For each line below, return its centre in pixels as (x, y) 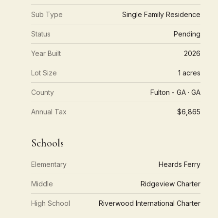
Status (41, 34)
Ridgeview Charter (170, 184)
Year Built (46, 53)
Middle (42, 184)
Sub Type (47, 14)
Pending (187, 34)
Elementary (49, 164)
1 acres (189, 73)
